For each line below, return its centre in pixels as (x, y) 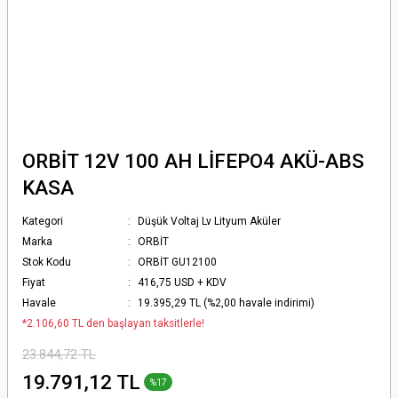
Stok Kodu (47, 262)
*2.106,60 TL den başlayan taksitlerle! (113, 323)
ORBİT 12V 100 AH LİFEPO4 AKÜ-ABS (193, 161)
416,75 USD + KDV (183, 283)
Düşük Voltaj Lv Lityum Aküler (210, 221)
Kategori (43, 221)
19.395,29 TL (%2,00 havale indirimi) (227, 303)
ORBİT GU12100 (178, 262)
